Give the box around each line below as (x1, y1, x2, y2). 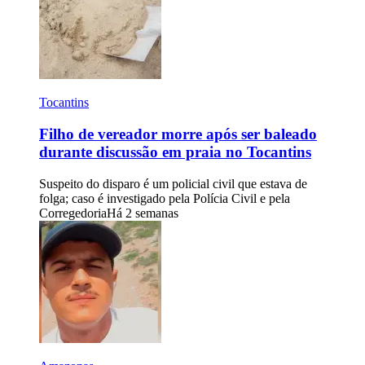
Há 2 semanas (107, 205, 178, 220)
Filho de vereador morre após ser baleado (39, 125, 317, 143)
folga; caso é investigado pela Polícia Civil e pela (39, 191, 290, 205)
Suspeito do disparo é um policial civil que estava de (39, 176, 307, 191)
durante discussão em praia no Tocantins (39, 143, 311, 161)
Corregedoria (39, 205, 107, 220)
